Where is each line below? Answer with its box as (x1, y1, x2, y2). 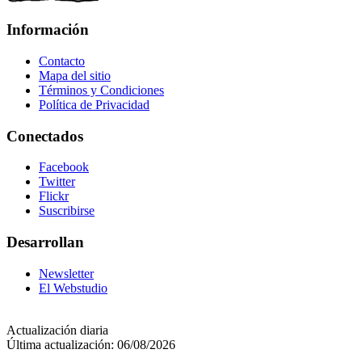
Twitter (39, 175, 75, 189)
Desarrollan (6, 234, 84, 251)
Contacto (39, 53, 85, 68)
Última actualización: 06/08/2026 (6, 337, 175, 351)
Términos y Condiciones (39, 82, 164, 97)
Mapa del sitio (39, 68, 111, 82)
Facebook (39, 160, 89, 175)
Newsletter (39, 266, 94, 280)
